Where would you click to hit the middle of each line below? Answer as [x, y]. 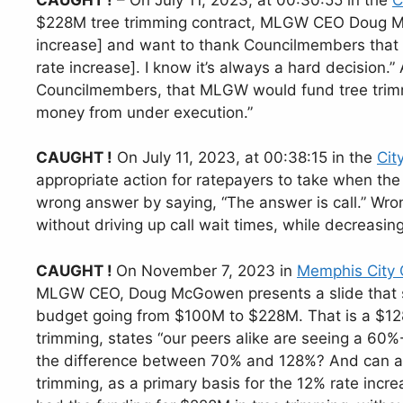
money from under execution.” [144, 112]
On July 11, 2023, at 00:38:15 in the [245, 158]
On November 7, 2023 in [206, 270]
